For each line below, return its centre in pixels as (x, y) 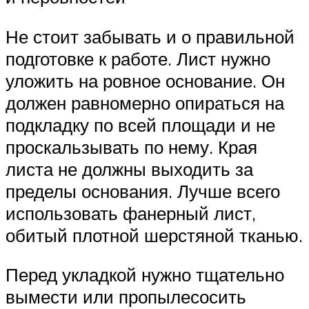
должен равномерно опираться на (145, 102)
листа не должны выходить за (129, 169)
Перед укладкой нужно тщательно (145, 275)
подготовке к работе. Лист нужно (138, 58)
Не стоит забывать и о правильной (150, 36)
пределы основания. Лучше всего (143, 191)
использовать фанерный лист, (131, 213)
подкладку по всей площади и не (140, 124)
